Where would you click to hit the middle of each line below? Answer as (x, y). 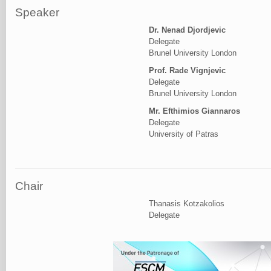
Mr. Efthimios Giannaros (194, 111)
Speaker (37, 12)
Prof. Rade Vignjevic (187, 71)
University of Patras (183, 134)
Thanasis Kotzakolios (186, 203)
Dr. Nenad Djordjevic (187, 30)
